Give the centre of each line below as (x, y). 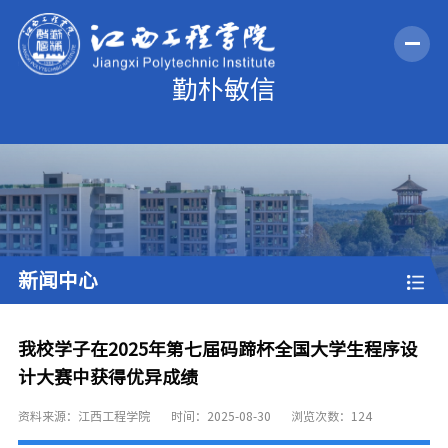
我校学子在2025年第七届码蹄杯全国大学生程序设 (217, 348)
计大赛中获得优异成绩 (107, 376)
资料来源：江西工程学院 (83, 415)
